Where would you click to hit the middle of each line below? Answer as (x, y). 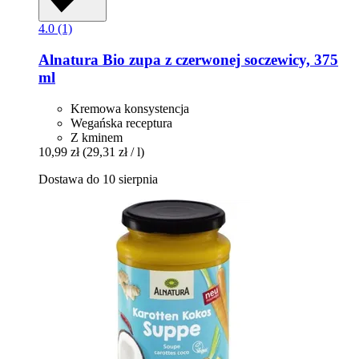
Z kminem (97, 137)
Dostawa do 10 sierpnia (98, 179)
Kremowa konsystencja (130, 108)
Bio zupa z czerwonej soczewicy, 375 (218, 60)
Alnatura (69, 60)
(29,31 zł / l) (113, 151)
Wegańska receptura (121, 123)
